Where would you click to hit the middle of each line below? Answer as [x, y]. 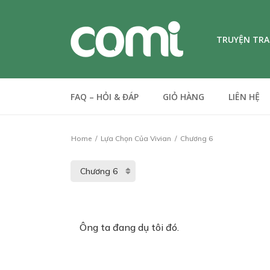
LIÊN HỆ [244, 97]
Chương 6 [196, 138]
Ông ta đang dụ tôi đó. [130, 227]
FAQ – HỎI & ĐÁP [105, 97]
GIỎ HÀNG [184, 97]
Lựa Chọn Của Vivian [136, 138]
